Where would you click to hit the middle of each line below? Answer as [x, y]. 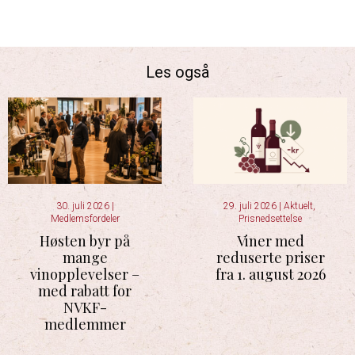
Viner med [270, 241]
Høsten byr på [85, 241]
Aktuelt [298, 206]
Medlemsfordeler [85, 219]
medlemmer [85, 324]
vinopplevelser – [85, 275]
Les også [177, 73]
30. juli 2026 [84, 206]
